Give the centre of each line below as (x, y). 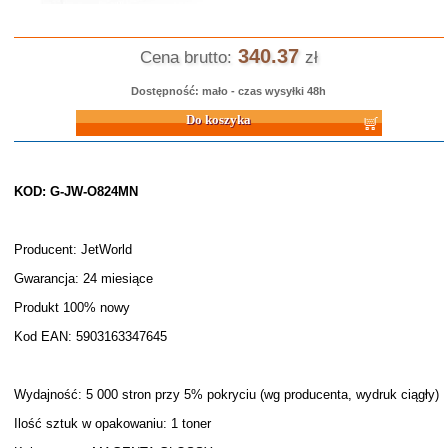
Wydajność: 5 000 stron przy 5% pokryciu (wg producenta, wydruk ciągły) (226, 394)
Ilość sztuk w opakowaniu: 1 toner (112, 423)
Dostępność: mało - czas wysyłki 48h (229, 91)
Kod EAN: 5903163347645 (90, 336)
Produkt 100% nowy (71, 307)
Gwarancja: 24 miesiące (83, 278)
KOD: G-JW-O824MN (75, 191)
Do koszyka (47, 114)
